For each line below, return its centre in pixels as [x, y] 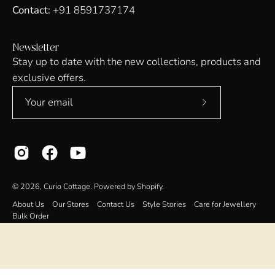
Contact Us [116, 204]
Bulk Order [31, 215]
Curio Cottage [67, 186]
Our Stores [71, 204]
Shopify [149, 186]
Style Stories [164, 204]
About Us [28, 204]
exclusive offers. [49, 77]
